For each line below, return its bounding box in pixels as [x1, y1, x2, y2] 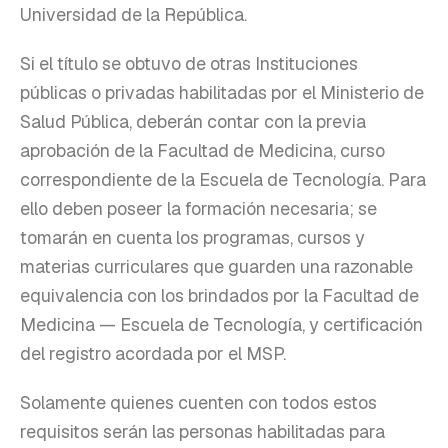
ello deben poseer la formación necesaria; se [20, 196, 377, 220]
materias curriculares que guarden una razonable [20, 254, 413, 278]
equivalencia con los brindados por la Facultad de [20, 283, 419, 307]
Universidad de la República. [20, 2, 247, 26]
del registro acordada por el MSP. [20, 341, 286, 365]
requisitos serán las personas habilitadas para [20, 419, 385, 443]
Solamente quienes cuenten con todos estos [20, 390, 377, 414]
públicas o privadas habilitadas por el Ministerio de [20, 80, 424, 104]
